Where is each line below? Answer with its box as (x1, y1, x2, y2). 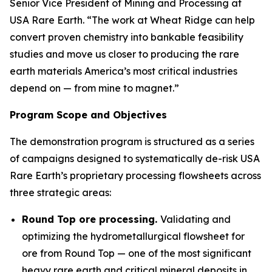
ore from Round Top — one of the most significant (22, 247, 251, 259)
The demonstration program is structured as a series (10, 135, 254, 148)
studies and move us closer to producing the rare (10, 48, 239, 60)
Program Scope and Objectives (10, 109, 167, 121)
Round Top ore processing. (22, 213, 160, 225)
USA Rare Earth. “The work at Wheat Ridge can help (10, 14, 255, 26)
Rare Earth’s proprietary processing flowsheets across (10, 169, 261, 182)
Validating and (160, 213, 231, 225)
